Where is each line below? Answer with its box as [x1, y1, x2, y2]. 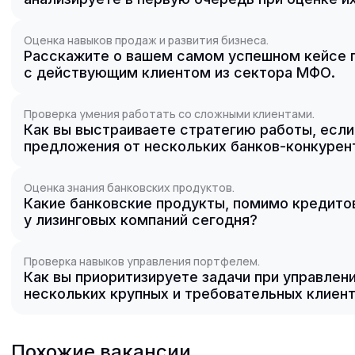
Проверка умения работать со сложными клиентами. [24, 106, 315, 121]
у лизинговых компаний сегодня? [24, 212, 258, 228]
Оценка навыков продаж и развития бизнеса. [24, 32, 269, 48]
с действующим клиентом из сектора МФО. [24, 64, 335, 81]
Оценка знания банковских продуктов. [24, 180, 235, 195]
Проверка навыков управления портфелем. [24, 254, 260, 269]
